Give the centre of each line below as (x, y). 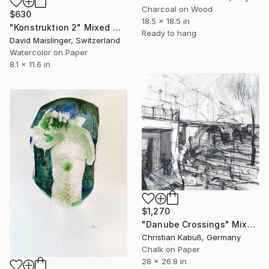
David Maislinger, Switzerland (65, 40)
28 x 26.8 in (164, 261)
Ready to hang (169, 33)
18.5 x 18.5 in (166, 21)
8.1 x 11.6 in (30, 64)
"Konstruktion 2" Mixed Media (116, 27)
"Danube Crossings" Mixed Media (251, 224)
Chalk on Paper (171, 249)
